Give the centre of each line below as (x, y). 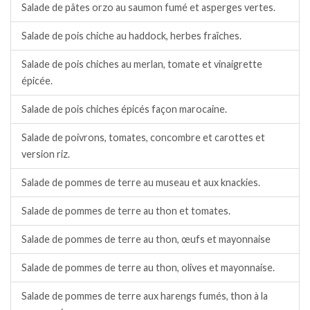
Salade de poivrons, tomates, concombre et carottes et (143, 137)
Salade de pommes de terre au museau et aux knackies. (141, 182)
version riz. (46, 154)
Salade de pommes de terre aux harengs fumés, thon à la (145, 295)
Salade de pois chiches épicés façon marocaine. (124, 109)
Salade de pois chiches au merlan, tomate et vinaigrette (142, 64)
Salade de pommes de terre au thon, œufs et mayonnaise (146, 239)
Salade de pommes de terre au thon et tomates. (126, 210)
